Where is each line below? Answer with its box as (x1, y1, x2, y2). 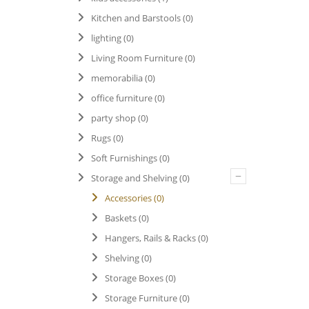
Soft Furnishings (91, 152, 157, 164)
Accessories (105, 192, 152, 204)
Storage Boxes (105, 272, 163, 284)
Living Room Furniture (91, 52, 183, 64)
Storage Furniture (105, 292, 177, 304)
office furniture (91, 92, 152, 104)
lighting (91, 32, 121, 44)
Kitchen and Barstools (91, 12, 181, 24)
